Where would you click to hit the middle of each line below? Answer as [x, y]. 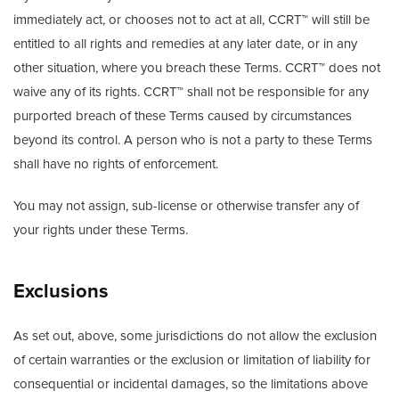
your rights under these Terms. [101, 230]
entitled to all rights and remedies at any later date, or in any [185, 44]
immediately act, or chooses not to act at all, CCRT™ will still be [191, 20]
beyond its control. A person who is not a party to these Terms [193, 140]
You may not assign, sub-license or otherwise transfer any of [186, 206]
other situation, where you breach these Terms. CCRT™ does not [197, 68]
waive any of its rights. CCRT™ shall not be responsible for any [191, 92]
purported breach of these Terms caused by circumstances [183, 116]
